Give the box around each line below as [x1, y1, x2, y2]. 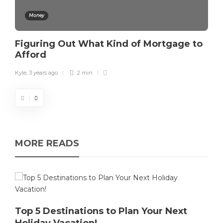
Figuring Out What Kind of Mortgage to [15, 38, 203, 50]
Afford [15, 49, 49, 61]
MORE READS [15, 138, 79, 149]
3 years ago [29, 69, 58, 77]
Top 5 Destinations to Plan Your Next [15, 206, 187, 217]
